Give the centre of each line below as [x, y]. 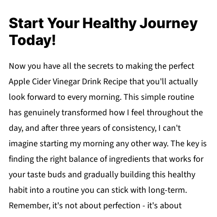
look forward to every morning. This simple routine [101, 97]
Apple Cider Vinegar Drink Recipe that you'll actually [103, 81]
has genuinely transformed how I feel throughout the [106, 112]
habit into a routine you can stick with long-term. [98, 190]
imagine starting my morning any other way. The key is [108, 143]
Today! [32, 40]
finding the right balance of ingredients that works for [106, 159]
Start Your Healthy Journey [103, 23]
